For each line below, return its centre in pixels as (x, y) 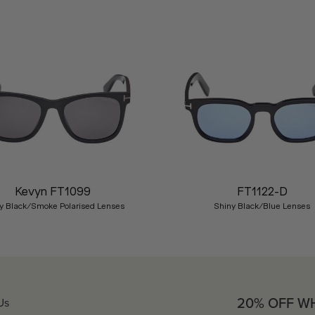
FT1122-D (262, 191)
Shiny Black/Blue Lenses (262, 206)
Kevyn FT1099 (53, 191)
